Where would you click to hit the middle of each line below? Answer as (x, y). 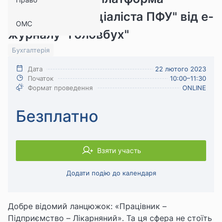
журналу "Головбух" (69, 34)
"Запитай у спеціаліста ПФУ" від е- (111, 16)
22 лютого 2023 (181, 69)
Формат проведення (60, 87)
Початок (41, 78)
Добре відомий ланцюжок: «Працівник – (87, 206)
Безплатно (57, 116)
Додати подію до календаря (111, 173)
